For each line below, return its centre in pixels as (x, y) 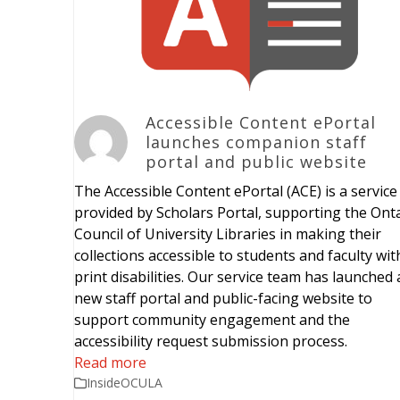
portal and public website (257, 161)
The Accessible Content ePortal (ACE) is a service (236, 191)
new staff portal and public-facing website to (224, 298)
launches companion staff (257, 142)
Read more (111, 362)
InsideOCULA (125, 382)
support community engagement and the (212, 319)
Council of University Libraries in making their (228, 233)
